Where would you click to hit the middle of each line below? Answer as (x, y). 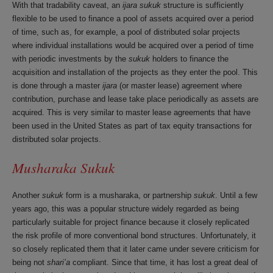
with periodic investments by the (70, 59)
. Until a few (236, 195)
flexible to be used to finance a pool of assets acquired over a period (133, 19)
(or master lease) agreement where (179, 86)
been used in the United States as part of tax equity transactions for (132, 126)
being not (30, 262)
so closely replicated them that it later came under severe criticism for (136, 249)
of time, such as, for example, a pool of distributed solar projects (126, 32)
